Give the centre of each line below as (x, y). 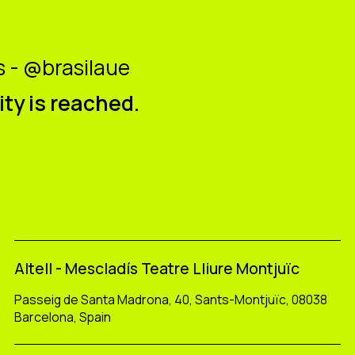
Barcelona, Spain (62, 317)
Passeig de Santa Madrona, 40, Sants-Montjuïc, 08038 (170, 300)
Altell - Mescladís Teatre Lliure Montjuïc (157, 268)
